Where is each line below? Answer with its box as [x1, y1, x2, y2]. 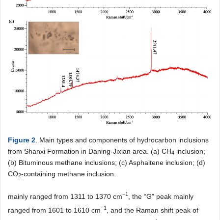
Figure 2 [8, 136, 35, 144]
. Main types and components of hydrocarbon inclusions [35, 136, 209, 144]
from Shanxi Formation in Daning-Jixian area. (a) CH [8, 147, 171, 155]
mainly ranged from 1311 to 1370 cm [8, 192, 122, 200]
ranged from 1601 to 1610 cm [8, 206, 101, 214]
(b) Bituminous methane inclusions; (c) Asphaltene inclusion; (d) [8, 158, 205, 166]
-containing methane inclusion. [21, 169, 116, 178]
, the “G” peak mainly [128, 192, 193, 200]
